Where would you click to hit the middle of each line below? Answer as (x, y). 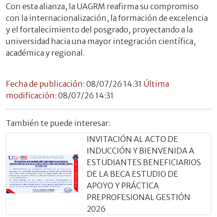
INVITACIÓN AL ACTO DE (132, 139)
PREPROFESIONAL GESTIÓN (139, 197)
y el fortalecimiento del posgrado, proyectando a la (99, 29)
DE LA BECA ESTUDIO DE (132, 174)
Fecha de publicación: (46, 84)
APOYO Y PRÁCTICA (123, 185)
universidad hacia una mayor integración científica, (101, 41)
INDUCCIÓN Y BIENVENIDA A (140, 150)
